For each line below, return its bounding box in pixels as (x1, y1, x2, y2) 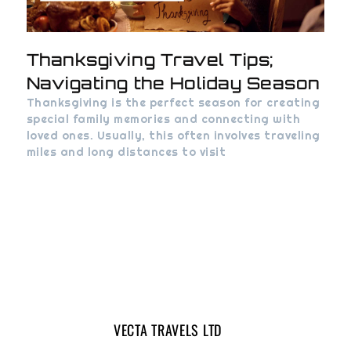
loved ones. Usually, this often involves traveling (26, 128, 320, 143)
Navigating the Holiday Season (26, 72, 320, 93)
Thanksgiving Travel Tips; (26, 49, 274, 70)
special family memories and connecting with (26, 111, 301, 126)
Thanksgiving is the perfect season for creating (26, 95, 320, 110)
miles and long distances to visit (26, 144, 226, 159)
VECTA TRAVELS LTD (114, 320, 222, 341)
